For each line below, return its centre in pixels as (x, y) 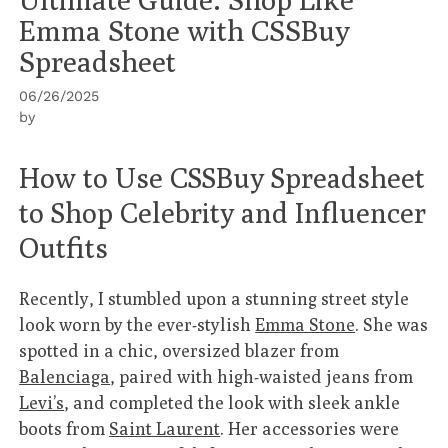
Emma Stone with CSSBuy (185, 30)
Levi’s (42, 402)
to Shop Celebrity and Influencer (223, 212)
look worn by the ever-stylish (137, 324)
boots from (64, 428)
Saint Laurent (165, 428)
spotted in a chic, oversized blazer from (179, 350)
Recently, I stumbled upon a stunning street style (214, 298)
